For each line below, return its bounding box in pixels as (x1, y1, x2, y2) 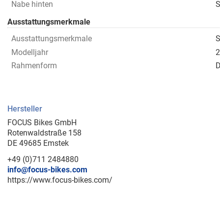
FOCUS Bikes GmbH (7, 118, 77, 128)
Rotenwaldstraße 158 (7, 128, 82, 138)
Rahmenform (11, 61, 57, 71)
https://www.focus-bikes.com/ (7, 175, 112, 185)
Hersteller (7, 104, 42, 114)
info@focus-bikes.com (7, 165, 87, 175)
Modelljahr (11, 47, 48, 57)
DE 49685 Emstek (7, 138, 69, 148)
